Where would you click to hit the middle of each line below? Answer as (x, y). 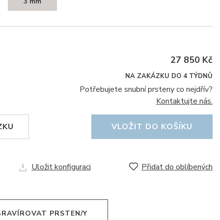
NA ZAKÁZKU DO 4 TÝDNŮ (169, 76)
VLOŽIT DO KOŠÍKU (152, 127)
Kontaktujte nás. (184, 101)
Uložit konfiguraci (61, 167)
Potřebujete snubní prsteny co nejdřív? (146, 89)
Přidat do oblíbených (177, 167)
